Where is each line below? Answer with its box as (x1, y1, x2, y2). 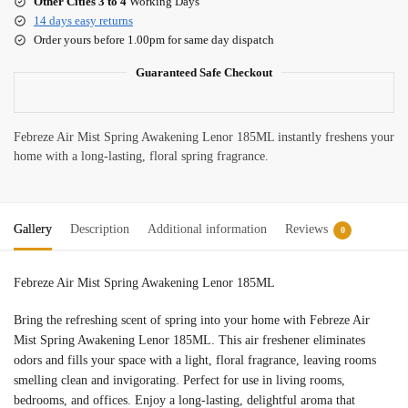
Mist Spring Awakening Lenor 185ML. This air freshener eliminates (14, 333, 365, 348)
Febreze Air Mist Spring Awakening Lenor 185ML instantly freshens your (14, 129, 394, 144)
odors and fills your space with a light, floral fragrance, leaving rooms (14, 353, 376, 368)
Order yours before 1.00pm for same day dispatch (34, 32, 274, 46)
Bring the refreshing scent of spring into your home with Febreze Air (14, 313, 370, 328)
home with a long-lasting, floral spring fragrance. (14, 148, 269, 163)
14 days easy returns (34, 13, 133, 27)
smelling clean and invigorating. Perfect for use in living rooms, (14, 373, 345, 388)
